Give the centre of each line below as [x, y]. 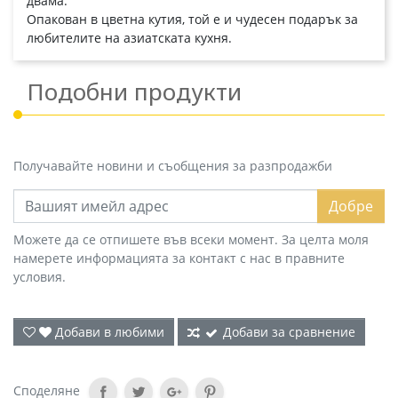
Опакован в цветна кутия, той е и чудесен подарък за [192, 20]
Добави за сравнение [289, 332]
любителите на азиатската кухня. [129, 38]
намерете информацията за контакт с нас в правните [179, 259]
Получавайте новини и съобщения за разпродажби [173, 166]
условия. [40, 277]
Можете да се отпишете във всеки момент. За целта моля [191, 240]
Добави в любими [110, 332]
